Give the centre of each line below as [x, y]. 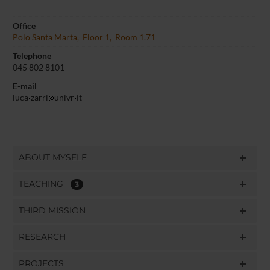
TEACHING [44, 184]
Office [24, 26]
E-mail [24, 86]
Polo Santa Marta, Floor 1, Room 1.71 [84, 37]
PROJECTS [41, 263]
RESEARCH [42, 237]
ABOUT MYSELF [52, 157]
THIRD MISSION [52, 210]
